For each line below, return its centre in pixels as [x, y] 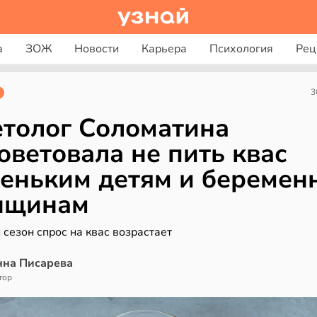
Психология [241, 49]
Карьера [164, 49]
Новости [96, 49]
